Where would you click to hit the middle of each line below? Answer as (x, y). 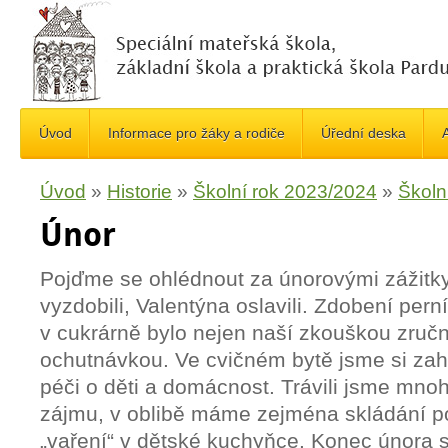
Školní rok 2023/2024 (285, 191)
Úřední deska (363, 133)
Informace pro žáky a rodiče (196, 133)
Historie (139, 191)
